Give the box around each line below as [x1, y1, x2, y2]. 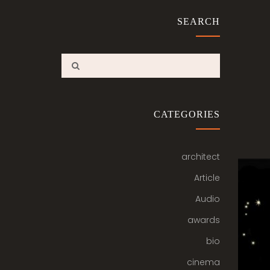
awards [187, 214, 220, 226]
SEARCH [177, 16, 220, 27]
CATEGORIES [153, 109, 220, 119]
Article [193, 172, 220, 184]
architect [181, 151, 220, 163]
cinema [186, 256, 220, 268]
